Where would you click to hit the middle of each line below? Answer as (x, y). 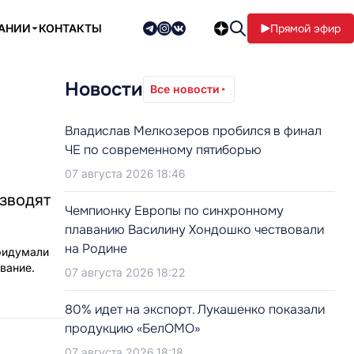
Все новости (185, 89)
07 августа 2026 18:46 (125, 173)
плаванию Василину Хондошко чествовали (194, 230)
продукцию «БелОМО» (132, 328)
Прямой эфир (305, 28)
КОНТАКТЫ (70, 28)
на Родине (96, 249)
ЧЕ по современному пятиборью (163, 150)
